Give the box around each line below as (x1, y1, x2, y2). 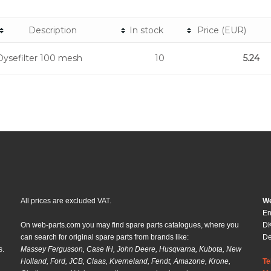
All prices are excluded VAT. (21, 197, 111, 206)
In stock (129, 25, 163, 36)
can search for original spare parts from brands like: (21, 233, 189, 242)
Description (28, 25, 77, 36)
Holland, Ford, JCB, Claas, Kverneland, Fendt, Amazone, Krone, (21, 257, 230, 266)
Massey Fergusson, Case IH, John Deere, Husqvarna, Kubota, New (21, 245, 241, 254)
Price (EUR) (197, 25, 246, 36)
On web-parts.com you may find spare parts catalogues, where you (21, 221, 239, 230)
